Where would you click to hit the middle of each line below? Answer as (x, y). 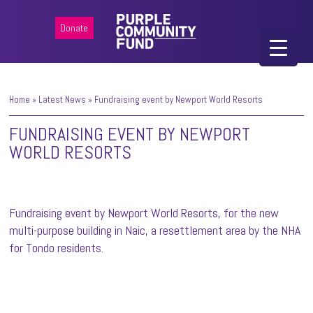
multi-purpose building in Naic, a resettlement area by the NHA (155, 230)
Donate (74, 28)
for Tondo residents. (57, 248)
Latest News (63, 100)
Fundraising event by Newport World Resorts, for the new (144, 213)
